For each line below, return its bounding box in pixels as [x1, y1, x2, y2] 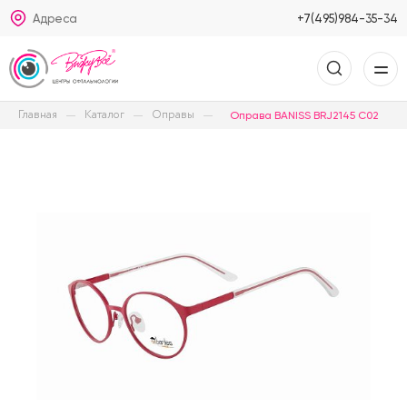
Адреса [33, 11, 77, 25]
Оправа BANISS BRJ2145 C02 [230, 109, 379, 122]
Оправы [152, 106, 194, 124]
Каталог [84, 106, 124, 124]
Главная [18, 106, 57, 124]
